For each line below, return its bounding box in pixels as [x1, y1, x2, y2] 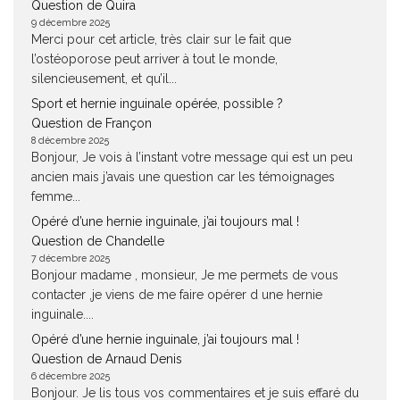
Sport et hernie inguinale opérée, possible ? [31, 96, 283, 111]
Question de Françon [31, 116, 152, 130]
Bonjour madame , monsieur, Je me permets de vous [31, 268, 338, 282]
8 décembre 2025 [31, 135, 109, 146]
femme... [31, 189, 80, 204]
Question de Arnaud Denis [31, 352, 182, 366]
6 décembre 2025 [31, 371, 110, 381]
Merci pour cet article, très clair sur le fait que [31, 32, 291, 46]
